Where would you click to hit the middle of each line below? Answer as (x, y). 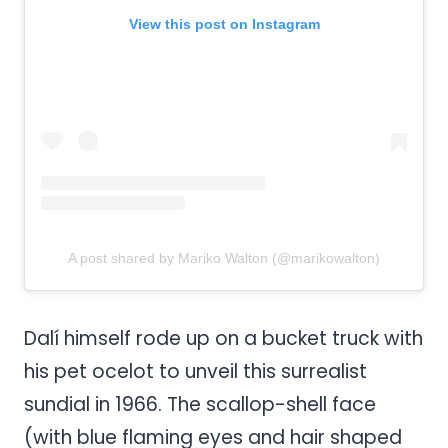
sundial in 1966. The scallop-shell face (200, 405)
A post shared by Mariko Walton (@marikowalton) (224, 258)
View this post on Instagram (224, 24)
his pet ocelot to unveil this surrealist (195, 372)
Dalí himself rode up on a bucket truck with (223, 339)
